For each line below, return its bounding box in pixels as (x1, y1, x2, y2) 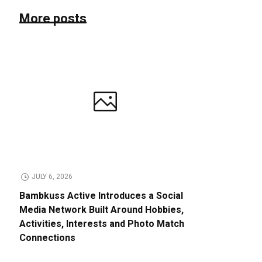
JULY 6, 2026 (32, 171, 73, 182)
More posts (19, 9, 87, 28)
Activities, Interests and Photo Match (19, 217, 185, 232)
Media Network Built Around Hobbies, (19, 203, 184, 218)
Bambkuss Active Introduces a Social (19, 189, 184, 204)
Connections (19, 231, 76, 246)
